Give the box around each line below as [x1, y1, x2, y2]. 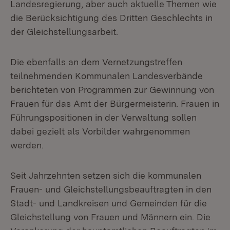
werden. [10, 140, 44, 150]
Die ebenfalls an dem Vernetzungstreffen [10, 56, 182, 67]
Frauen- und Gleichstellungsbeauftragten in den [10, 184, 212, 195]
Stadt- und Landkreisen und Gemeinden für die [10, 198, 207, 208]
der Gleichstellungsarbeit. [10, 26, 118, 37]
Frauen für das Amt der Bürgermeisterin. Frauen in [10, 98, 219, 109]
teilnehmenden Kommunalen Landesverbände [10, 70, 203, 81]
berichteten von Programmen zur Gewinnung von [10, 84, 214, 95]
